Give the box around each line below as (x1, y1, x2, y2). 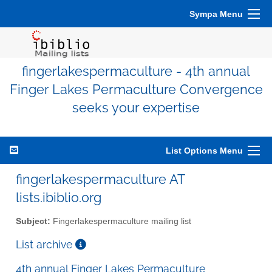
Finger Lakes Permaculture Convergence (9, 82, 263, 97)
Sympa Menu (189, 9, 243, 19)
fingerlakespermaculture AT (16, 171, 185, 187)
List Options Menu (166, 146, 243, 155)
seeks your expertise (72, 100, 200, 115)
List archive (16, 237, 75, 251)
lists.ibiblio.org (16, 189, 101, 205)
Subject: (16, 216, 50, 226)
